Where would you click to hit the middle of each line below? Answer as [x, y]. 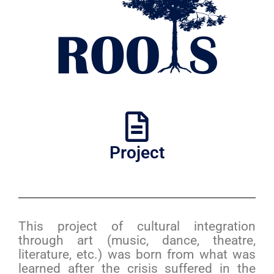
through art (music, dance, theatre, [137, 240]
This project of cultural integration [137, 226]
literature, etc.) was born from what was [137, 254]
